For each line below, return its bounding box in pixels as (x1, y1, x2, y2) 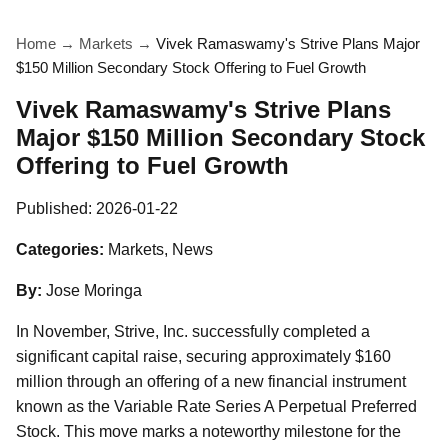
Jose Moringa (46, 282, 142, 299)
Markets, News (108, 241, 213, 258)
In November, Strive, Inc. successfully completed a (16, 323, 370, 340)
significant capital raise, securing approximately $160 (16, 348, 391, 365)
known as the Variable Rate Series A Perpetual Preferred (16, 398, 417, 415)
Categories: (16, 241, 104, 258)
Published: (16, 200, 96, 217)
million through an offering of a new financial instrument (16, 373, 406, 390)
